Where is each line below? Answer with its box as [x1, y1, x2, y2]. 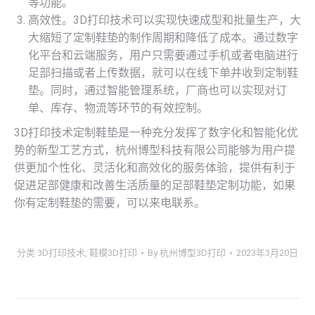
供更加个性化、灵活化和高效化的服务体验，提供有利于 [14, 161, 295, 175]
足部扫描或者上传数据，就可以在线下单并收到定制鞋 [28, 66, 298, 80]
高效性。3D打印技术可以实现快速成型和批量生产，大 [28, 13, 301, 27]
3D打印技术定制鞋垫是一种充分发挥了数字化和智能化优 [14, 126, 298, 140]
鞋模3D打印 [89, 247, 137, 259]
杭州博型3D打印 [160, 247, 226, 259]
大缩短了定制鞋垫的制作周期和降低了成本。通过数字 [28, 31, 298, 45]
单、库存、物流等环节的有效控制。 [28, 101, 208, 115]
